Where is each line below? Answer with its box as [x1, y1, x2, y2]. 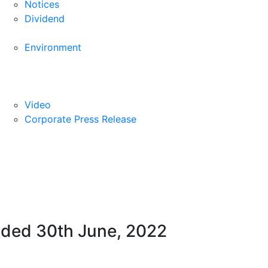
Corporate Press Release [25, 112, 136, 125]
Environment [25, 41, 81, 53]
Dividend [25, 12, 65, 25]
